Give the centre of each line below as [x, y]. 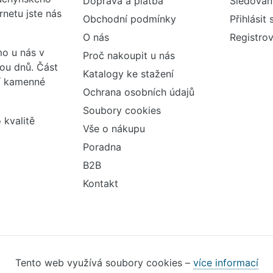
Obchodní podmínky [129, 19]
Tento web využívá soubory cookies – [104, 262]
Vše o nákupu [114, 128]
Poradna [102, 147]
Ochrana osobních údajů [138, 92]
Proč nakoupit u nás [129, 55]
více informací [225, 262]
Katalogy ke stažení [128, 73]
